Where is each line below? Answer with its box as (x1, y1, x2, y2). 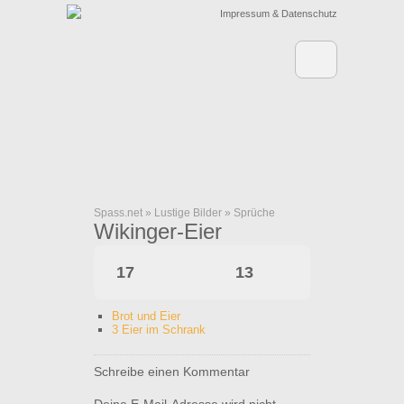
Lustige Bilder (154, 207, 222, 219)
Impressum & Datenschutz (220, 8, 337, 19)
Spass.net (94, 207, 142, 219)
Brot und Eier (112, 309, 180, 323)
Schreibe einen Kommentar (94, 364, 250, 379)
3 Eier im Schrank (112, 323, 206, 336)
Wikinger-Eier (94, 219, 222, 243)
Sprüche (234, 207, 275, 219)
